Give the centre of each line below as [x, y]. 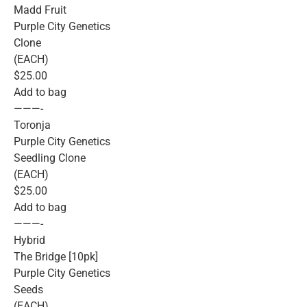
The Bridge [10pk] [56, 256]
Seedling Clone [50, 158]
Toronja [32, 125]
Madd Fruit [40, 10]
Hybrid [29, 240]
